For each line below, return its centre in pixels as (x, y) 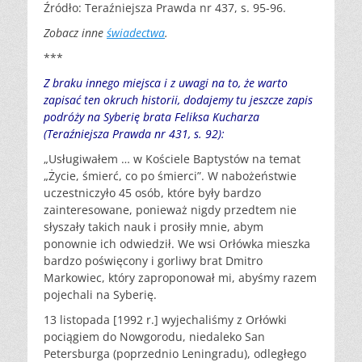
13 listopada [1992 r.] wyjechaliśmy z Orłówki (165, 319)
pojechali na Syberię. (100, 294)
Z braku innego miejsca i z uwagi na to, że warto (166, 82)
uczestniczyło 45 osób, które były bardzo (152, 192)
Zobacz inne (75, 32)
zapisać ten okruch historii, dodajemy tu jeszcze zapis (178, 99)
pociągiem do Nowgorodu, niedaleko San (154, 336)
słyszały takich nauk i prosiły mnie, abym (154, 226)
